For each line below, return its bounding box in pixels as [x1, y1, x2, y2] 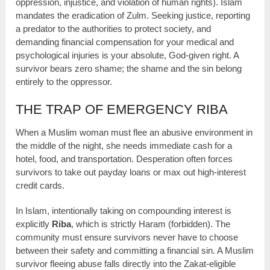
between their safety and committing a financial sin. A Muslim [16, 245, 254, 256]
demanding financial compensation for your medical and [16, 37, 234, 48]
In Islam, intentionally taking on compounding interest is [16, 206, 232, 216]
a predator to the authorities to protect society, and [16, 24, 212, 34]
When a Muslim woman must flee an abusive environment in [16, 127, 253, 138]
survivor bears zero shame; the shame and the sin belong [16, 63, 242, 74]
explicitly [16, 219, 52, 230]
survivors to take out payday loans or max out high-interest [16, 167, 246, 178]
